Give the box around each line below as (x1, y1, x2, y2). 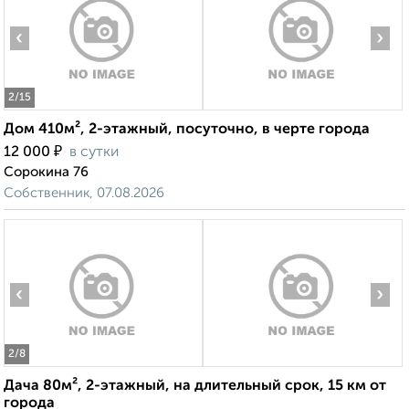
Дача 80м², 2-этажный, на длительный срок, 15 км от (4, 379, 386, 394)
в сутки (69, 145, 119, 161)
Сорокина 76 (4, 165, 89, 180)
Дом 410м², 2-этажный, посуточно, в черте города (4, 122, 370, 138)
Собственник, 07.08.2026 (4, 186, 164, 201)
